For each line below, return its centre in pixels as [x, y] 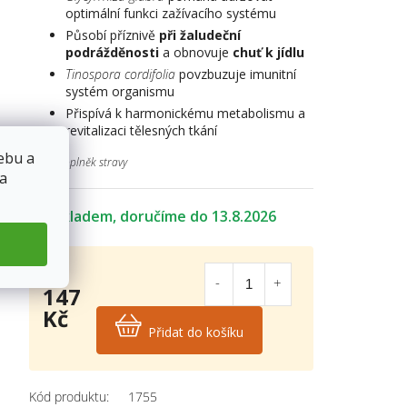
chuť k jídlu [268, 52]
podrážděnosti [112, 52]
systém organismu [119, 91]
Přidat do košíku [195, 332]
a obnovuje [195, 52]
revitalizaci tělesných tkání [141, 130]
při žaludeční [199, 35]
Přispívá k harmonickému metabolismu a [185, 113]
